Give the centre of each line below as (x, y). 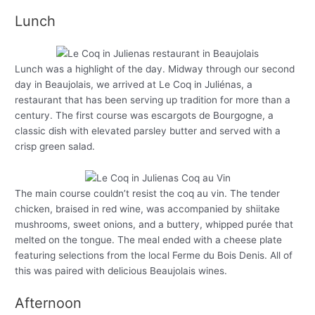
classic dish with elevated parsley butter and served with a (148, 130)
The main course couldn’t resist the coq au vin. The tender (148, 193)
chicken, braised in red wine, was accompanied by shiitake (148, 208)
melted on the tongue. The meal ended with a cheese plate (149, 239)
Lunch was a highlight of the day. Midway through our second (155, 69)
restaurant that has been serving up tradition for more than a (153, 99)
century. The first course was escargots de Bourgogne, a (144, 115)
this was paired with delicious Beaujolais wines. (121, 270)
